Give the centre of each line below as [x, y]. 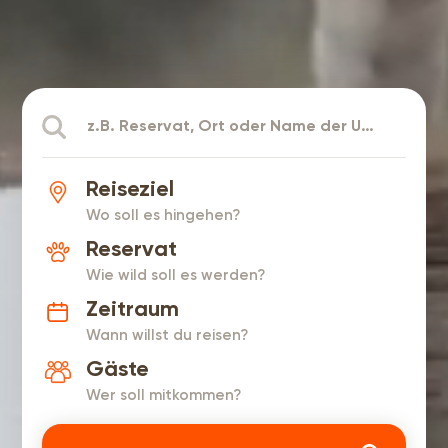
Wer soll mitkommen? [164, 394]
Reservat [132, 249]
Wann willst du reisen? [167, 334]
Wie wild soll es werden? [176, 274]
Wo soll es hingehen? [163, 214]
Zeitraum [133, 309]
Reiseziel [130, 189]
